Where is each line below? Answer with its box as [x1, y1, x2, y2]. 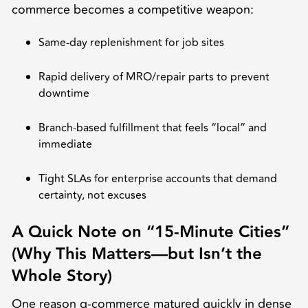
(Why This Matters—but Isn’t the [11, 241, 262, 267]
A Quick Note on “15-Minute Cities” [11, 219, 289, 245]
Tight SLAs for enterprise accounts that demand [38, 170, 277, 187]
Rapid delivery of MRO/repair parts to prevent [38, 68, 269, 85]
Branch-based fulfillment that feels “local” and [38, 119, 267, 136]
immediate [38, 135, 92, 153]
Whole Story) [11, 263, 112, 289]
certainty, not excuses [38, 186, 146, 203]
